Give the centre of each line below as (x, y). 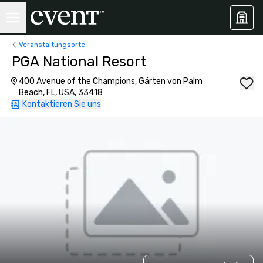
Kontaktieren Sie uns (62, 104)
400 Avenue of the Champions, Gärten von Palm (111, 81)
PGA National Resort (79, 62)
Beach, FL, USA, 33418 (61, 92)
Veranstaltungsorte (52, 44)
